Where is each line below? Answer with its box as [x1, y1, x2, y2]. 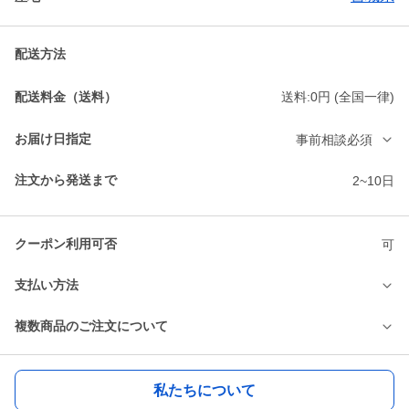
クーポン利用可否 [15, 236, 117, 252]
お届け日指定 [15, 131, 91, 147]
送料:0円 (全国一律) [281, 89, 394, 105]
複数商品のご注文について [15, 319, 168, 334]
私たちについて [153, 382, 256, 398]
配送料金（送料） [15, 89, 117, 104]
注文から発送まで [15, 173, 117, 188]
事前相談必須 [296, 131, 372, 147]
